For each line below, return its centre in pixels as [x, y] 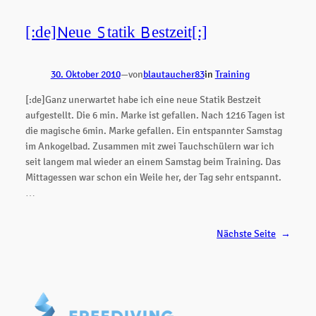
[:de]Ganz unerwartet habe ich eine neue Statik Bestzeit [143, 100]
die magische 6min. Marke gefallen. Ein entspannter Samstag [153, 131]
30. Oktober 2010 [85, 74]
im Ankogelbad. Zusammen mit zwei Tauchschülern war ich [150, 146]
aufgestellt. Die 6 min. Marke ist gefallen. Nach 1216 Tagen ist [155, 115]
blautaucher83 [174, 74]
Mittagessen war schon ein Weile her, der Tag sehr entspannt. [153, 177]
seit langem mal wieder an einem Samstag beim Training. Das [153, 162]
